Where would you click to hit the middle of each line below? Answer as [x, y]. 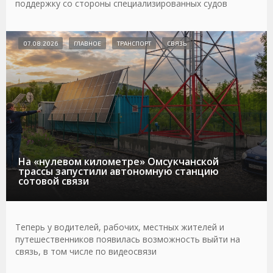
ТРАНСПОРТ [134, 44]
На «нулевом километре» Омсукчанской [119, 161]
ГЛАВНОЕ [87, 44]
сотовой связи [54, 181]
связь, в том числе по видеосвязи [86, 251]
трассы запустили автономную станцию [119, 171]
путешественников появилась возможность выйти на [128, 239]
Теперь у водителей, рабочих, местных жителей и [120, 227]
